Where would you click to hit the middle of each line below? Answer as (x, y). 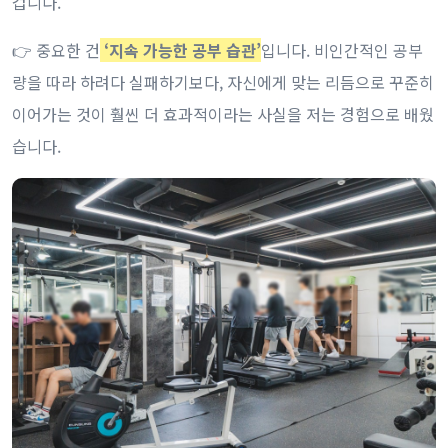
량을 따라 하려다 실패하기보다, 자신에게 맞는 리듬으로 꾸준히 (223, 81)
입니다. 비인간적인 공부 (342, 49)
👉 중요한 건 (56, 49)
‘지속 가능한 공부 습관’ (180, 49)
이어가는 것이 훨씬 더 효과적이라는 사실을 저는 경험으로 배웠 (223, 113)
